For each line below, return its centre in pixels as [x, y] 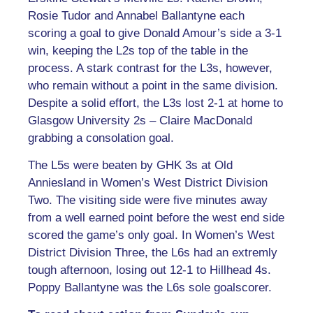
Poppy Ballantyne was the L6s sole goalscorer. [150, 288]
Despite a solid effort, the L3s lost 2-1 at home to [155, 103]
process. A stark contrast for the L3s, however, [150, 68]
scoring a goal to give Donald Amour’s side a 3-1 [155, 33]
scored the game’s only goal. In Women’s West [151, 235]
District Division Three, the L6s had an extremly [153, 253]
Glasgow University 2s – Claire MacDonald [140, 120]
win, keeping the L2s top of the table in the [138, 50]
